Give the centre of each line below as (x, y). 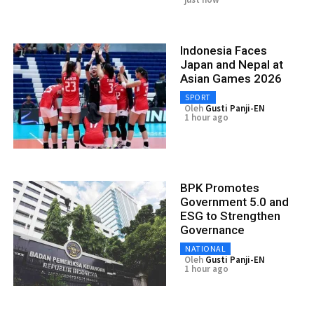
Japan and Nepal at (232, 65)
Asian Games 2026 (231, 79)
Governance (212, 230)
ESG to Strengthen (230, 216)
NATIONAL (205, 249)
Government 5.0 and (234, 202)
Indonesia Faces (224, 51)
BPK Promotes (220, 188)
